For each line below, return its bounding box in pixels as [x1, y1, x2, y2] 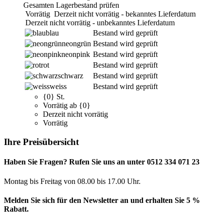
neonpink [61, 50, 90, 59]
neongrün [62, 39, 91, 48]
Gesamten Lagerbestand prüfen [23, 1, 119, 10]
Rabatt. [4, 204, 29, 213]
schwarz [58, 72, 83, 80]
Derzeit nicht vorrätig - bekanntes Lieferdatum [54, 10, 196, 18]
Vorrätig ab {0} [43, 101, 91, 110]
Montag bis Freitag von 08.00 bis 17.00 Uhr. [4, 177, 141, 185]
